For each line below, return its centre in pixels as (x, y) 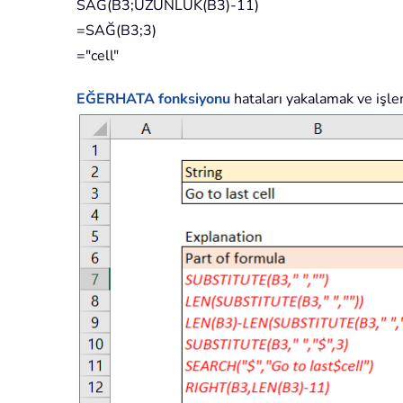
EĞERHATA (116, 99)
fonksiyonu (193, 99)
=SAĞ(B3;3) (116, 30)
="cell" (98, 55)
